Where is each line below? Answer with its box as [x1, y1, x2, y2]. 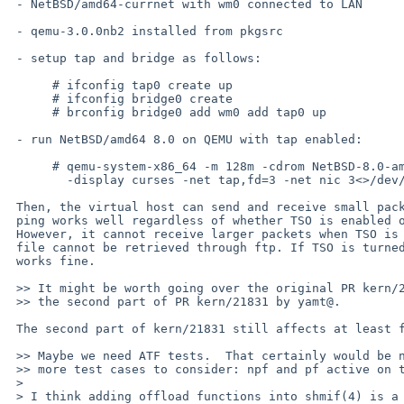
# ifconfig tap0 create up [9, 78, 52, 92]
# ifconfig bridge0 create [9, 91, 52, 106]
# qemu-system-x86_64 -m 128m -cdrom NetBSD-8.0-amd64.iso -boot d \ [9, 159, 52, 173]
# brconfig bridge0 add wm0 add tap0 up [9, 105, 52, 119]
